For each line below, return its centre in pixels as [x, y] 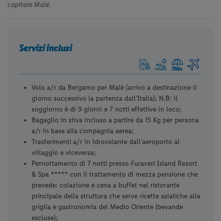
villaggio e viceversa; [64, 153]
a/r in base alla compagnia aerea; [83, 131]
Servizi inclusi [46, 48]
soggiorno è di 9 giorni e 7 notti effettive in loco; [109, 110]
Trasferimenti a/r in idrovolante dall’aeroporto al [106, 142]
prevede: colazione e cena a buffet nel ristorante [106, 185]
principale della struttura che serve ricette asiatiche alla [116, 196]
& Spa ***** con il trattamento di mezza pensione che [115, 175]
